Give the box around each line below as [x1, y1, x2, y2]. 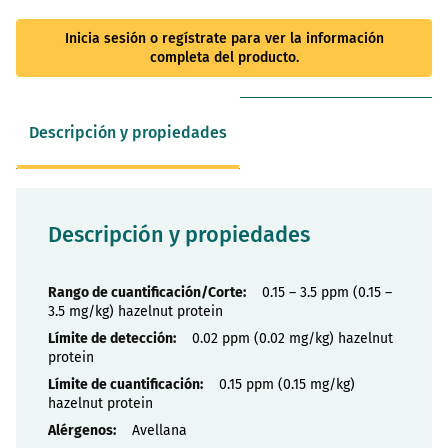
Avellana [132, 421, 187, 439]
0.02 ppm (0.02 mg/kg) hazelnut [192, 329, 393, 347]
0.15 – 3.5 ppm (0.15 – [262, 283, 392, 301]
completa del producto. [149, 48, 299, 66]
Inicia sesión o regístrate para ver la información [64, 29, 384, 47]
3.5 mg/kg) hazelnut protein [48, 302, 223, 320]
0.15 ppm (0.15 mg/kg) [219, 375, 355, 393]
